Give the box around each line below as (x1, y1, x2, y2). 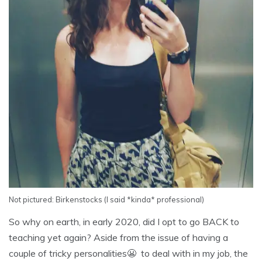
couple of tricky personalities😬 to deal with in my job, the (9, 247, 248, 260)
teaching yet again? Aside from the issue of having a (9, 232, 228, 244)
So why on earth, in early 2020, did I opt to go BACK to (9, 216, 239, 228)
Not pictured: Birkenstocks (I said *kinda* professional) (9, 195, 204, 205)
